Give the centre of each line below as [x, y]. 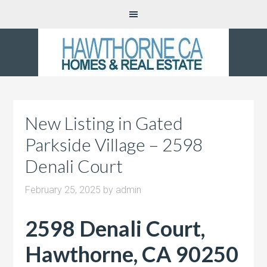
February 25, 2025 [63, 190]
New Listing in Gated [104, 123]
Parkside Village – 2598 [114, 144]
